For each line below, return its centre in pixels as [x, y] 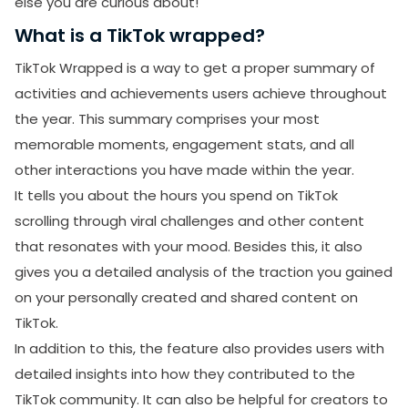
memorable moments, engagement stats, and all [184, 144]
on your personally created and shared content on [186, 297]
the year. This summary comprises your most [167, 118]
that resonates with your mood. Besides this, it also [189, 246]
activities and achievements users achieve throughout [201, 93]
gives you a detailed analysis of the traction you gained [204, 271]
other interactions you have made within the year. [184, 169]
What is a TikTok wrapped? [140, 35]
